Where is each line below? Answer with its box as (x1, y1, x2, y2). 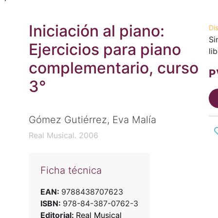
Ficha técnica (40, 164, 102, 177)
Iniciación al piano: (28, 21, 164, 40)
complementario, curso (28, 58, 199, 77)
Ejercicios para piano (28, 40, 181, 59)
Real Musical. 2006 (28, 130, 98, 141)
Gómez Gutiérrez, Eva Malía (28, 114, 156, 126)
